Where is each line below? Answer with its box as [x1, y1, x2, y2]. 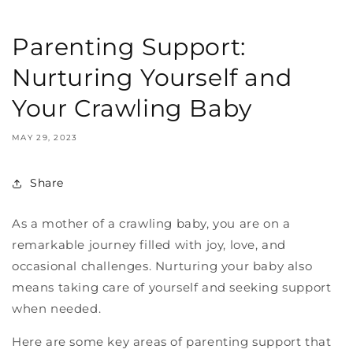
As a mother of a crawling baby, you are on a [12, 215, 291, 231]
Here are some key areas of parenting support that [12, 333, 332, 349]
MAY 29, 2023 [12, 132, 78, 143]
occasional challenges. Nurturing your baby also [12, 258, 313, 273]
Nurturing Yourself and [12, 62, 292, 92]
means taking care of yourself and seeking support [12, 279, 332, 295]
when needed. [12, 300, 102, 316]
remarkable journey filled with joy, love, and [12, 236, 287, 252]
